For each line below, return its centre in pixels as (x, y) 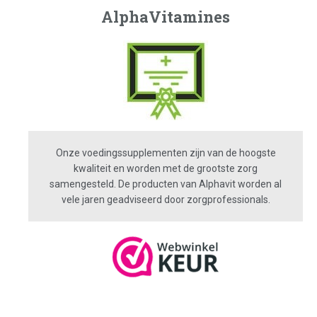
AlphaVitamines (166, 17)
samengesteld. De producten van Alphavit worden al (166, 184)
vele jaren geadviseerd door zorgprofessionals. (166, 200)
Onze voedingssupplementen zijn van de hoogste (166, 153)
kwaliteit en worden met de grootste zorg (166, 168)
